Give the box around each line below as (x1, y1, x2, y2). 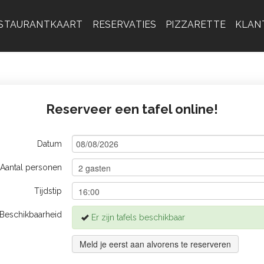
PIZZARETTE (166, 18, 226, 30)
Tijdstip (34, 186, 62, 196)
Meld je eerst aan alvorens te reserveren (80, 238, 232, 250)
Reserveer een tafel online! (45, 101, 218, 117)
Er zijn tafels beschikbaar (89, 213, 186, 222)
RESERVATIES (92, 18, 157, 30)
